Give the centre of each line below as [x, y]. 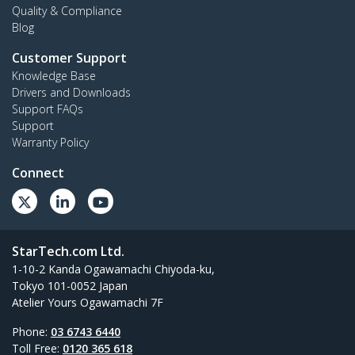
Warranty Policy [50, 142]
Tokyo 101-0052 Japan [70, 285]
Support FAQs [48, 109]
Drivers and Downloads [71, 92]
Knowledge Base [54, 75]
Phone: [31, 331]
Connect [38, 172]
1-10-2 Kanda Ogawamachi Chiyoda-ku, [113, 269]
